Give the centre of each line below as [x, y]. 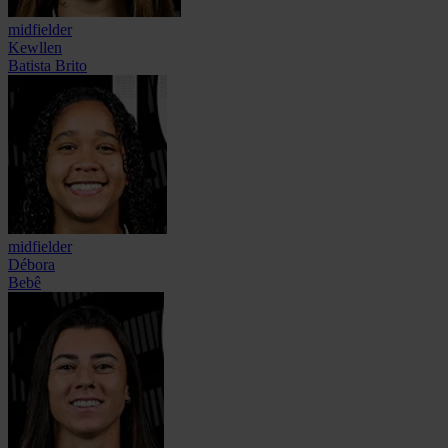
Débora [31, 265]
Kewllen [35, 48]
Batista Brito [47, 66]
